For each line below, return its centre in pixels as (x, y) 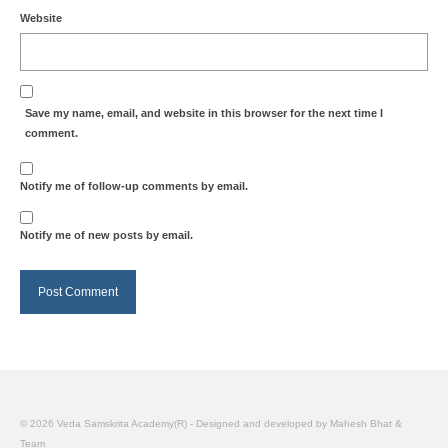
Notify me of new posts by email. (106, 234)
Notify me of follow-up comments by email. (134, 185)
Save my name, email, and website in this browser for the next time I (204, 112)
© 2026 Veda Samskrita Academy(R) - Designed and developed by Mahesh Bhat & (211, 423)
